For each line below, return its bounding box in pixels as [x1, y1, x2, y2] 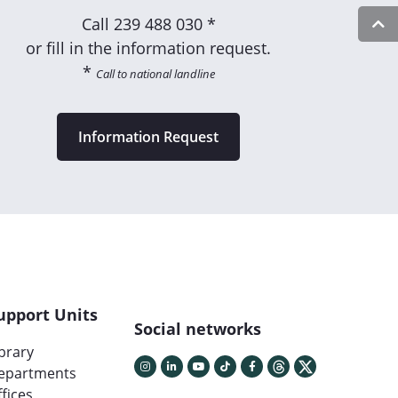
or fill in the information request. [26, 37, 272, 60]
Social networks [134, 318, 261, 340]
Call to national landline [95, 66, 215, 83]
